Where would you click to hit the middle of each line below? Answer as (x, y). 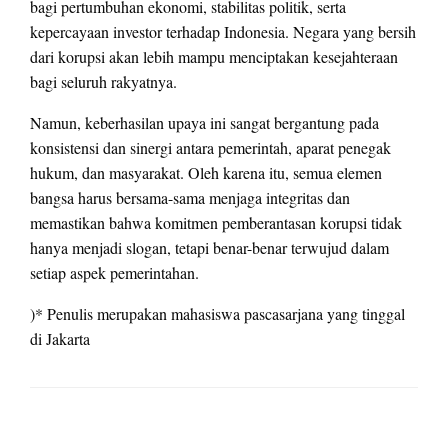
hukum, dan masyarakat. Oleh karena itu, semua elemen (206, 173)
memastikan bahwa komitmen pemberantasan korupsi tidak (216, 223)
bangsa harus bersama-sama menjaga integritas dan (190, 198)
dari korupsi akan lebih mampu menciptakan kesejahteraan (214, 57)
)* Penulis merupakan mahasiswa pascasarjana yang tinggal (217, 314)
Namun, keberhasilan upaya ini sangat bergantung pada (204, 123)
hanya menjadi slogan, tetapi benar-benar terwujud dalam (209, 248)
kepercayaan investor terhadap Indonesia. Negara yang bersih (223, 32)
